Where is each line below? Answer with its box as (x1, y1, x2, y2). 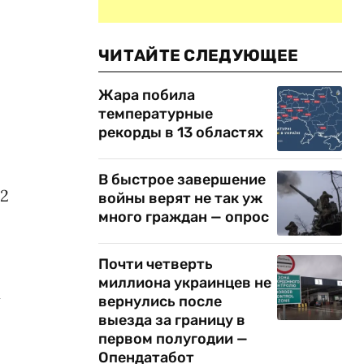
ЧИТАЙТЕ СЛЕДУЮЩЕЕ (98, 45, 299, 65)
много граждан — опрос (98, 208, 269, 226)
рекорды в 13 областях (98, 123, 263, 141)
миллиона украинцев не (98, 274, 271, 292)
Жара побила (98, 86, 195, 104)
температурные (98, 105, 213, 123)
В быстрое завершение (98, 171, 266, 188)
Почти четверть (98, 255, 213, 273)
